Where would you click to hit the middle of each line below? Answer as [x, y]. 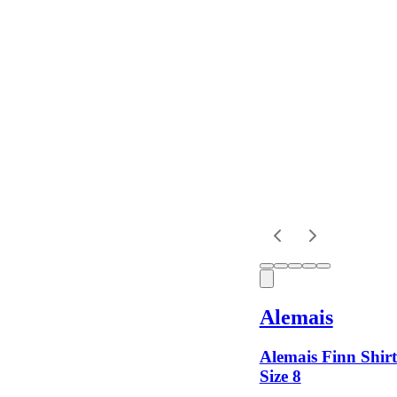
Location [39, 64]
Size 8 [280, 376]
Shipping [40, 135]
